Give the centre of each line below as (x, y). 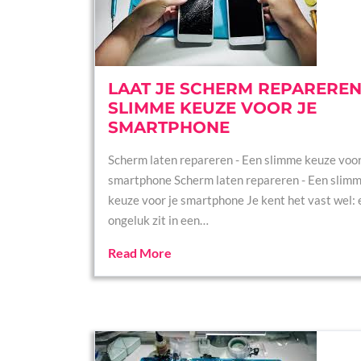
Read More (140, 253)
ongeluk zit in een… (158, 220)
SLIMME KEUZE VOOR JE (212, 108)
